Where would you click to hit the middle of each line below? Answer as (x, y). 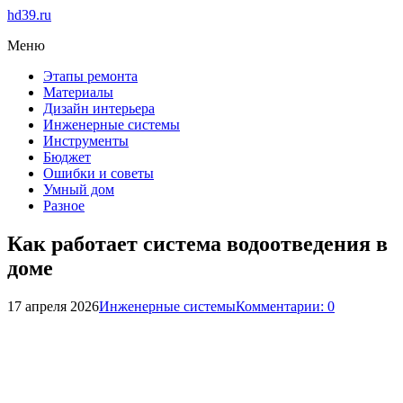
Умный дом (79, 189)
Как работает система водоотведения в (197, 243)
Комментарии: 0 (285, 306)
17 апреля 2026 (53, 306)
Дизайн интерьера (99, 108)
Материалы (78, 92)
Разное (64, 206)
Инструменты (86, 141)
